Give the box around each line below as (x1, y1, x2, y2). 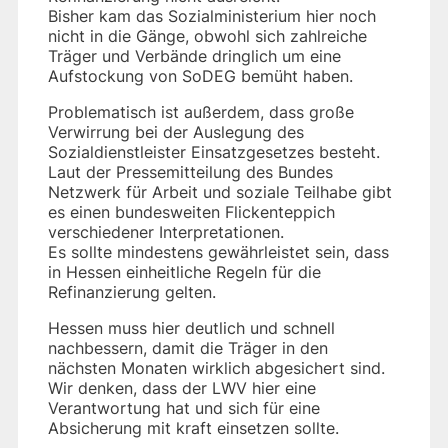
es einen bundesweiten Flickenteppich (48, 201, 335, 222)
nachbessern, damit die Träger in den (48, 337, 328, 358)
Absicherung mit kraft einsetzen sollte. (48, 417, 339, 438)
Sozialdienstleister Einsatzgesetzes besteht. (48, 141, 380, 162)
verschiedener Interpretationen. (48, 221, 284, 242)
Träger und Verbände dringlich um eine (48, 45, 341, 66)
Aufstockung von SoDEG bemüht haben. (48, 65, 353, 86)
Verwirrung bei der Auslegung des (48, 121, 304, 142)
